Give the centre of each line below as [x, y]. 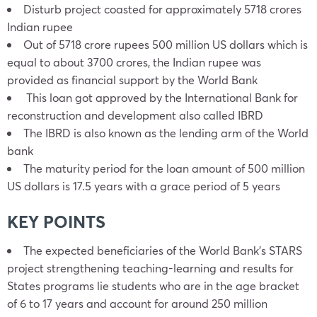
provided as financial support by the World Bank [132, 80]
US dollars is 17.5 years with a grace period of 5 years [144, 186]
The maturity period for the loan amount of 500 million [164, 168]
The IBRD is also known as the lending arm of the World [166, 133]
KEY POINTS [56, 221]
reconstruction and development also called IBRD [135, 115]
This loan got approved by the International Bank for [161, 97]
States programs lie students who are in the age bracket [153, 286]
